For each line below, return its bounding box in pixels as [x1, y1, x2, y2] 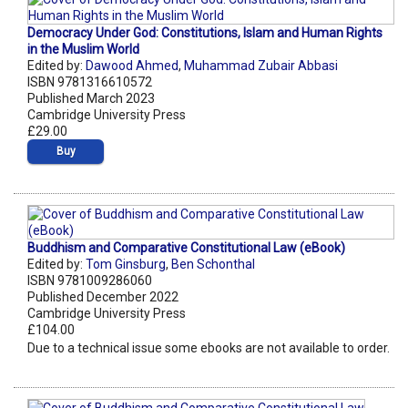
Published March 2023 [27, 90, 155, 106]
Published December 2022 [27, 289, 178, 304]
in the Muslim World [27, 41, 139, 56]
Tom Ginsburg [86, 256, 166, 271]
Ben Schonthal [171, 256, 255, 271]
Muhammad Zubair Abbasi [184, 57, 338, 73]
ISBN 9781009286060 [27, 272, 152, 288]
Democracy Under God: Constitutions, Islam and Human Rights [27, 25, 382, 40]
